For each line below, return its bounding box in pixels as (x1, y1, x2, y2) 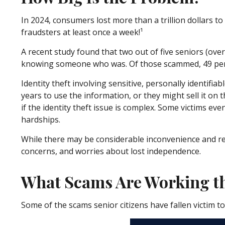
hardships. (21, 114, 60, 125)
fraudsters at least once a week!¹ (21, 26, 143, 38)
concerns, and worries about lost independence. (21, 145, 201, 157)
